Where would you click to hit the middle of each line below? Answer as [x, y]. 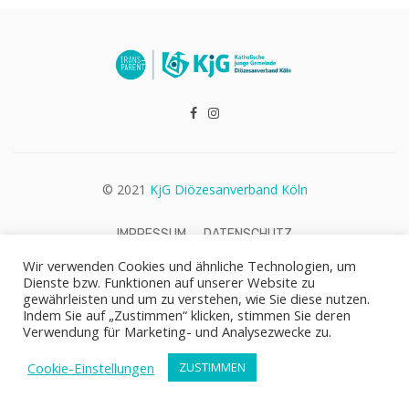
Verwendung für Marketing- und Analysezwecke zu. [177, 331]
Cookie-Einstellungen [91, 367]
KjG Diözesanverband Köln [228, 190]
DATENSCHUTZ [248, 234]
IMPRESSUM [151, 234]
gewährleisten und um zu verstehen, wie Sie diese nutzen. [196, 299]
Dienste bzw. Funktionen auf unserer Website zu [169, 282]
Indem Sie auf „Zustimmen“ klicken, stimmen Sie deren [187, 315]
